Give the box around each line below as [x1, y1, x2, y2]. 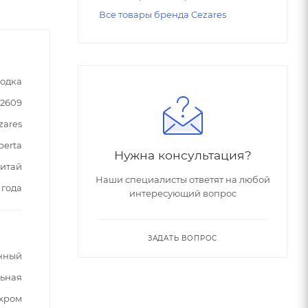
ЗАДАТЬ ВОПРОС [147, 234, 218, 243]
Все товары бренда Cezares [99, 9, 226, 21]
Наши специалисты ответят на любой [95, 174, 270, 186]
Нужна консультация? [113, 148, 252, 163]
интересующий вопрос [129, 188, 236, 199]
